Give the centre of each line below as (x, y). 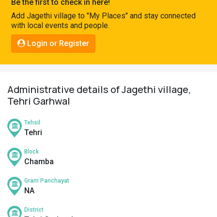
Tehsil (32, 123)
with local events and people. (60, 25)
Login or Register (57, 43)
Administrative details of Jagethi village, (99, 89)
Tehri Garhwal (39, 101)
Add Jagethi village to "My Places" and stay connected (103, 16)
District (34, 210)
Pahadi (21, 8)
